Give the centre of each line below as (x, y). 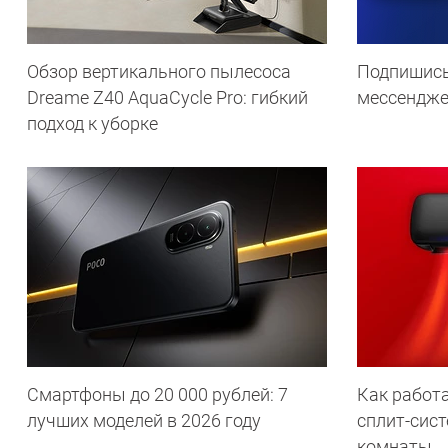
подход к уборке (92, 123)
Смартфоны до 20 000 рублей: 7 (157, 394)
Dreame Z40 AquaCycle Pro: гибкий (167, 97)
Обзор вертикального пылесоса (159, 71)
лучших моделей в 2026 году (144, 420)
